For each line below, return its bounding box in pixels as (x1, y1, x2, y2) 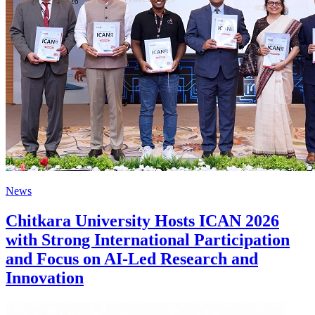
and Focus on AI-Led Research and (6, 249, 258, 268)
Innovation (6, 268, 84, 287)
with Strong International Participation (6, 230, 290, 249)
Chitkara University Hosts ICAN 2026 (6, 211, 279, 230)
